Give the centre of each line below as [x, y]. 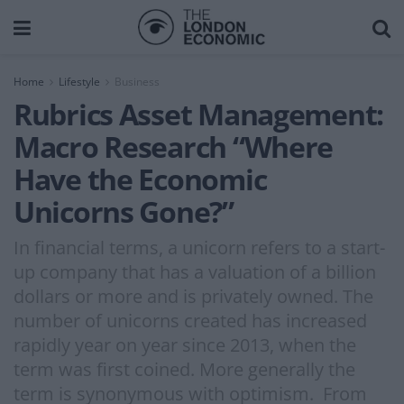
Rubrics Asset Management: [198, 114]
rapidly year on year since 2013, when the [185, 344]
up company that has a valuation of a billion [195, 271]
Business [137, 82]
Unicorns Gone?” [124, 211]
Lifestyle [79, 82]
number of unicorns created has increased [190, 320]
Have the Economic [140, 179]
